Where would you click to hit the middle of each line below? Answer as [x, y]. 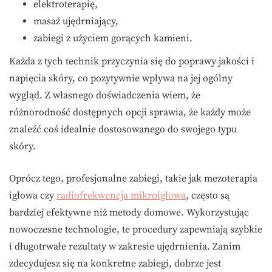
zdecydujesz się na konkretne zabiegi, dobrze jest [115, 264]
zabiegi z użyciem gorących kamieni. [113, 39]
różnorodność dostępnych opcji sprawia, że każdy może [130, 113]
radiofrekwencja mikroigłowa [121, 196]
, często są [208, 196]
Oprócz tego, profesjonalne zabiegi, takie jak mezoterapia [133, 179]
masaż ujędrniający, [76, 22]
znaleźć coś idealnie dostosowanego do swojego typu [123, 130]
